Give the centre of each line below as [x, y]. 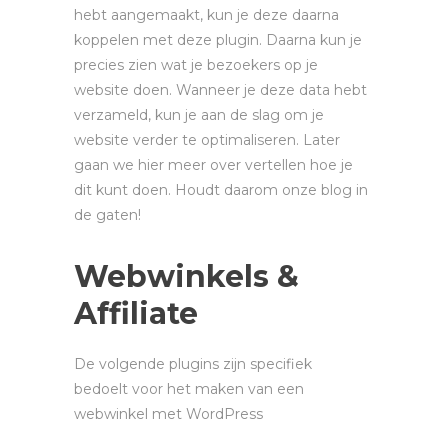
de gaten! [107, 215]
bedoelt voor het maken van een [189, 389]
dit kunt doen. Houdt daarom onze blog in [221, 190]
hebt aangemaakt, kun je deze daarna [206, 15]
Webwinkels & [186, 277]
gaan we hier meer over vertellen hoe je [213, 165]
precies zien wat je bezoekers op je [196, 65]
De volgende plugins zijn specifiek [193, 364]
